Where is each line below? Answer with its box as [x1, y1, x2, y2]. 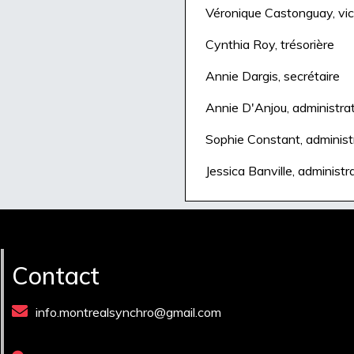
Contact [12, 260, 100, 291]
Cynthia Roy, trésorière [205, 36, 334, 52]
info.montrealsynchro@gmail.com [36, 303, 222, 320]
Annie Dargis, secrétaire [205, 67, 340, 84]
